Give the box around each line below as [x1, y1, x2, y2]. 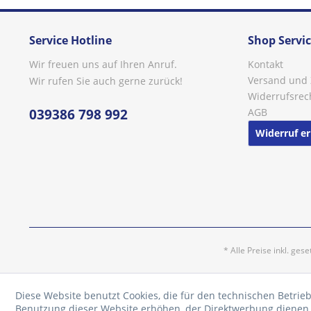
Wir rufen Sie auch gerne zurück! [29, 74, 183, 87]
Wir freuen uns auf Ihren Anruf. [29, 58, 177, 71]
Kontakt [248, 58, 283, 71]
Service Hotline [29, 33, 112, 48]
